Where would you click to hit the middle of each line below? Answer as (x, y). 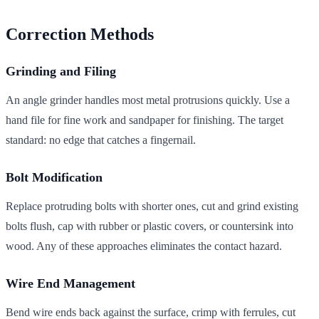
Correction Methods (80, 34)
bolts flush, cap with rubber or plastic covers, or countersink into (150, 226)
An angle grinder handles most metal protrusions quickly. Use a (148, 100)
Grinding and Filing (61, 71)
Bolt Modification (54, 177)
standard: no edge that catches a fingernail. (101, 140)
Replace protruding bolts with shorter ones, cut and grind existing (152, 206)
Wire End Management (70, 283)
